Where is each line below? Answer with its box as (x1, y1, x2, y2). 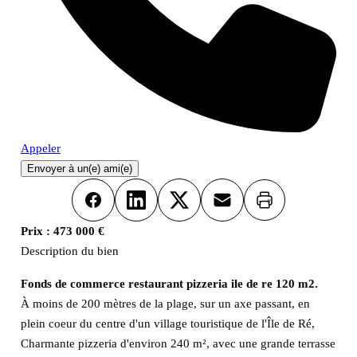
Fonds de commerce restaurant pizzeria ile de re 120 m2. (20, 277, 318, 290)
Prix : (20, 225, 50, 238)
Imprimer (263, 198, 304, 211)
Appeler (20, 142, 61, 155)
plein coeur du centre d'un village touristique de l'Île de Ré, (20, 316, 315, 330)
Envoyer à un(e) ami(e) (26, 163, 132, 175)
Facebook (92, 202, 141, 215)
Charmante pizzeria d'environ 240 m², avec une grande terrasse (20, 336, 335, 350)
